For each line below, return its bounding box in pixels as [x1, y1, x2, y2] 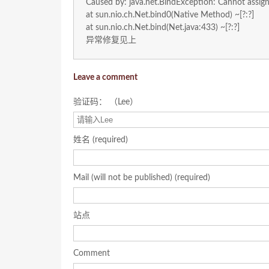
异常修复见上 [86, 36, 136, 44]
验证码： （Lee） [73, 98, 138, 106]
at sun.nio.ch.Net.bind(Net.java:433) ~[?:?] [86, 23, 240, 32]
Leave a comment [73, 73, 138, 82]
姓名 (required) [73, 136, 128, 144]
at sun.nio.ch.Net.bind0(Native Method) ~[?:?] [86, 11, 254, 19]
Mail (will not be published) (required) [73, 174, 210, 182]
